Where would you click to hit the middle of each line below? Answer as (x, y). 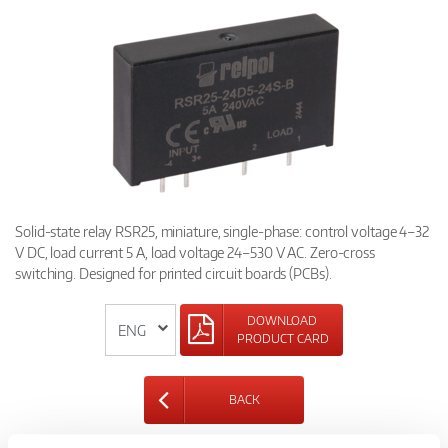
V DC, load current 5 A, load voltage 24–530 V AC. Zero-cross (195, 252)
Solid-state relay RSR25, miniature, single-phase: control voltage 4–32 (222, 231)
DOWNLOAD (283, 321)
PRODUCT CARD (283, 339)
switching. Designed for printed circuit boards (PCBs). (173, 273)
